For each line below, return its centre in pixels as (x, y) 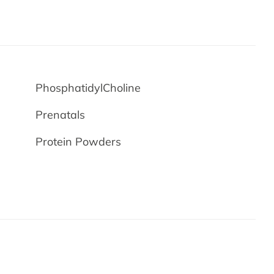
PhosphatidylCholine (88, 88)
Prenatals (61, 115)
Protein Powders (79, 142)
